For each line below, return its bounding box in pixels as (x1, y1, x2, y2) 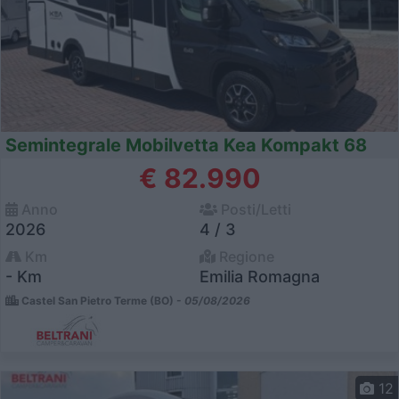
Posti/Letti (217, 200, 291, 219)
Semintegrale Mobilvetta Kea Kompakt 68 (5, 134, 367, 157)
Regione (216, 248, 274, 266)
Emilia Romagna (199, 267, 320, 287)
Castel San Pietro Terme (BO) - (19, 294, 184, 308)
